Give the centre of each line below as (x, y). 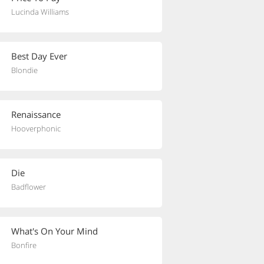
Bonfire (24, 245)
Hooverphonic (36, 128)
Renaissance (36, 114)
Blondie (24, 70)
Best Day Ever (39, 56)
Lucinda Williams (40, 12)
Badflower (29, 187)
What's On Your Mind (55, 231)
